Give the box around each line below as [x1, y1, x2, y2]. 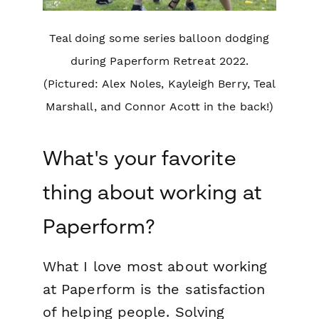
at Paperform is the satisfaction [43, 281, 266, 298]
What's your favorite [43, 146, 236, 170]
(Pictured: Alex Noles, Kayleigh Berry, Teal [43, 77, 276, 91]
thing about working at [43, 180, 262, 204]
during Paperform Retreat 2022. [70, 54, 249, 68]
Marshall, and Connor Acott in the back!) [45, 100, 274, 114]
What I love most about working [43, 258, 268, 276]
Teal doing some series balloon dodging [49, 31, 270, 46]
